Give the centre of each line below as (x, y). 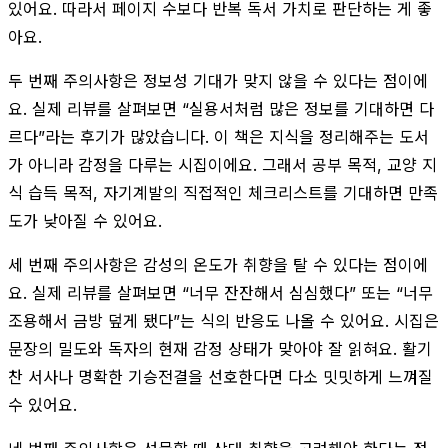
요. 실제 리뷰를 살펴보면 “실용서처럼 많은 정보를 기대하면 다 (221, 108)
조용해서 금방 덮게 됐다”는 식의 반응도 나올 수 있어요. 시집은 (223, 320)
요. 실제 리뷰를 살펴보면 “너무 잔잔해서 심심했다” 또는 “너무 (220, 292)
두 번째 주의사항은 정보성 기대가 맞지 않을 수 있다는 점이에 (218, 80)
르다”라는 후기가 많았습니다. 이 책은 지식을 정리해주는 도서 (218, 136)
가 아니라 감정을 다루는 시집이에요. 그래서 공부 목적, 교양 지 (222, 164)
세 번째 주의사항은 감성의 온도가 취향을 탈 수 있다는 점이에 (218, 264)
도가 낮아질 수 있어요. (85, 220)
